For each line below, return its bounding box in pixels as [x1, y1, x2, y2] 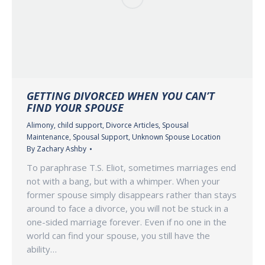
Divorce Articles [106, 119, 159, 130]
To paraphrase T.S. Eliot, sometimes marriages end [27, 161, 236, 173]
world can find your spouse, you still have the [27, 229, 210, 241]
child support [57, 119, 102, 130]
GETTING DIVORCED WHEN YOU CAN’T [27, 88, 215, 103]
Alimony [27, 119, 54, 130]
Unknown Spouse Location [132, 131, 221, 142]
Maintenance [27, 131, 69, 142]
